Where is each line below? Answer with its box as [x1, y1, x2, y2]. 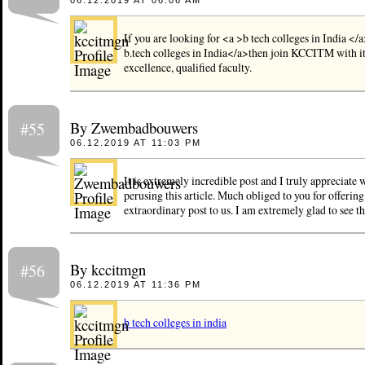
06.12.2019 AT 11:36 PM [69, 279, 201, 290]
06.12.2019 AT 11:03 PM [69, 137, 201, 147]
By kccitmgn [69, 259, 146, 280]
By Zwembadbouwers [69, 117, 198, 138]
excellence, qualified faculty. [123, 59, 252, 76]
